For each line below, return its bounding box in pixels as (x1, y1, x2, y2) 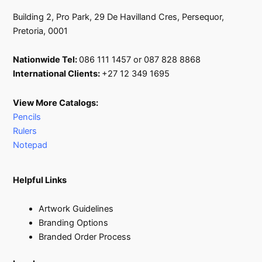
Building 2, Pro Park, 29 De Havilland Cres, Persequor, (13, 11, 225, 22)
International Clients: (13, 68, 102, 80)
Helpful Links (13, 174, 67, 185)
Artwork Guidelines (39, 204, 114, 215)
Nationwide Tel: (13, 54, 80, 65)
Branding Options (39, 218, 109, 229)
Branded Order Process (39, 232, 132, 243)
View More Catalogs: (13, 97, 99, 108)
